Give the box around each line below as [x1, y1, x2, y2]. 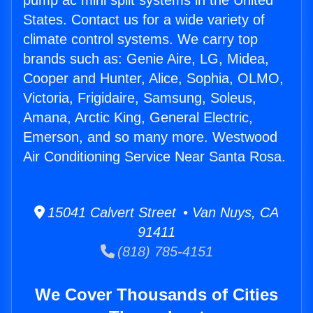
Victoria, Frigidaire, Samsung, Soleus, [23, 90, 256, 106]
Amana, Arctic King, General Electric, [23, 110, 253, 126]
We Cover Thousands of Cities [35, 285, 278, 305]
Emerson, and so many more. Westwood [23, 129, 277, 145]
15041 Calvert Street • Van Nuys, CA [45, 205, 279, 221]
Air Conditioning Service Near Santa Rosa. [23, 149, 286, 165]
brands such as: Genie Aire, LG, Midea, [23, 51, 269, 67]
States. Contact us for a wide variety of [23, 12, 265, 28]
